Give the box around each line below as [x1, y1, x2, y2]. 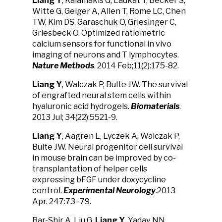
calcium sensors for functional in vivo [32, 39, 171, 49]
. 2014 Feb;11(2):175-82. [94, 61, 180, 70]
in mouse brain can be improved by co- [32, 153, 176, 163]
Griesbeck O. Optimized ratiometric [32, 28, 165, 38]
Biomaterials [131, 102, 179, 111]
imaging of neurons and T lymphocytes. [32, 50, 179, 59]
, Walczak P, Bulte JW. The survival [62, 80, 188, 89]
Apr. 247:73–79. [32, 197, 91, 206]
